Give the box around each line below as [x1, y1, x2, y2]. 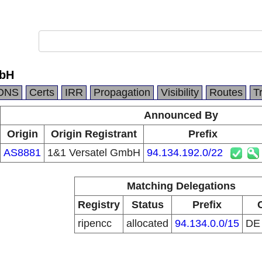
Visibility [161, 87, 199, 98]
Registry [78, 199, 120, 211]
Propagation [94, 87, 150, 98]
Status [131, 199, 164, 211]
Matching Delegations [126, 180, 236, 192]
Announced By [144, 109, 218, 121]
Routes [209, 87, 243, 98]
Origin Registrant [51, 128, 137, 140]
